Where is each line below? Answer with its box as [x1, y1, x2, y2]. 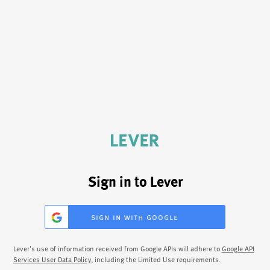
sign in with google [91, 212, 178, 222]
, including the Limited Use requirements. [90, 256, 221, 263]
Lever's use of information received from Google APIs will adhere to [13, 245, 222, 253]
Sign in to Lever [87, 175, 183, 190]
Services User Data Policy [13, 256, 91, 263]
